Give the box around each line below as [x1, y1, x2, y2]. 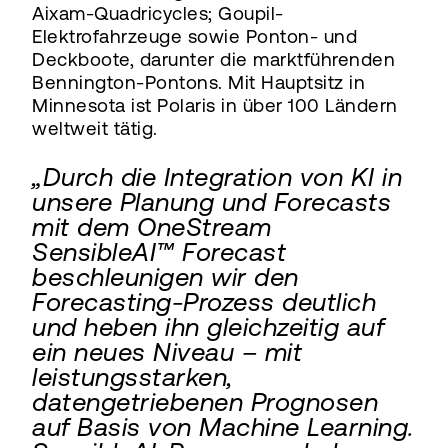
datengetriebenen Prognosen [32, 386, 378, 417]
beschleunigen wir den [32, 261, 299, 292]
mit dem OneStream [32, 211, 272, 242]
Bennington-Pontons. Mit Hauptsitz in [32, 71, 365, 93]
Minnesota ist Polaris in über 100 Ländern [32, 94, 398, 116]
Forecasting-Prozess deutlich [32, 286, 376, 317]
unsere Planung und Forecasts [32, 186, 391, 217]
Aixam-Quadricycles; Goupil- [32, 2, 284, 24]
